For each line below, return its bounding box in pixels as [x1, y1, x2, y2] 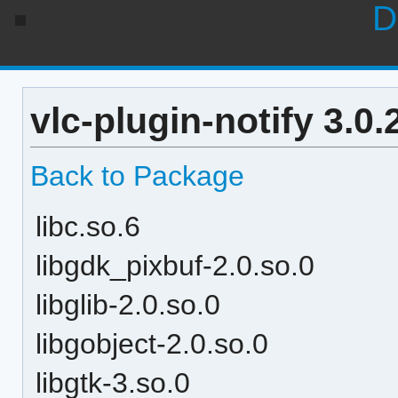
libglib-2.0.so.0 [36, 288, 221, 321]
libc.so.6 [36, 210, 141, 243]
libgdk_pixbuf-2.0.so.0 [36, 249, 315, 282]
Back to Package [29, 159, 244, 192]
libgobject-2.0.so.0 [36, 327, 269, 360]
